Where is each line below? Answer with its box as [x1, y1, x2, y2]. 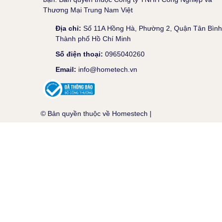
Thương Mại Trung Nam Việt [43, 5, 133, 14]
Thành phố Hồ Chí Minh [55, 34, 131, 43]
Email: [55, 65, 78, 73]
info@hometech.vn [78, 65, 137, 73]
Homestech [112, 109, 148, 117]
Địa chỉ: [55, 24, 83, 32]
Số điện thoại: [55, 50, 105, 58]
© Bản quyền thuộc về [41, 109, 112, 117]
